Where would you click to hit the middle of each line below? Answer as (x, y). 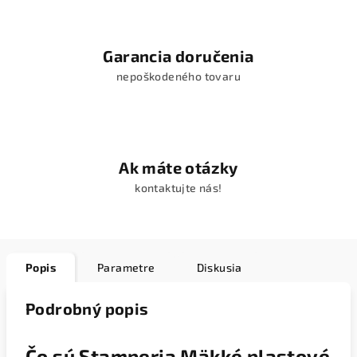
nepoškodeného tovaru (178, 76)
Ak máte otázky (178, 167)
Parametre (126, 267)
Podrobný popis (87, 308)
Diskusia (219, 267)
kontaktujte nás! (178, 188)
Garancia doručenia (178, 56)
